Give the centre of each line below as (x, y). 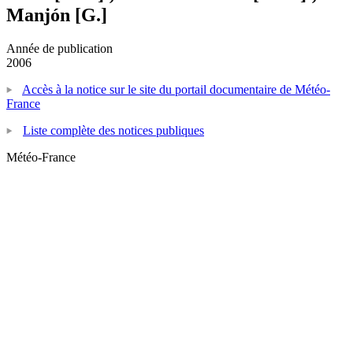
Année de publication (59, 48)
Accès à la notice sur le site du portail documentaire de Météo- (176, 89)
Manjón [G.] (57, 15)
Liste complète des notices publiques (113, 130)
